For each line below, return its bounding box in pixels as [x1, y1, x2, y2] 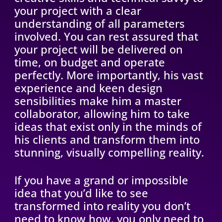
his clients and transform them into [14, 132, 200, 147]
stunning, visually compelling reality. [14, 145, 204, 160]
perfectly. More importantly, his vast [14, 67, 203, 83]
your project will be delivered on [14, 42, 183, 57]
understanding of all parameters [14, 16, 185, 31]
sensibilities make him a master [14, 93, 181, 109]
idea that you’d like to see [14, 185, 148, 201]
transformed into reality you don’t [14, 198, 190, 214]
